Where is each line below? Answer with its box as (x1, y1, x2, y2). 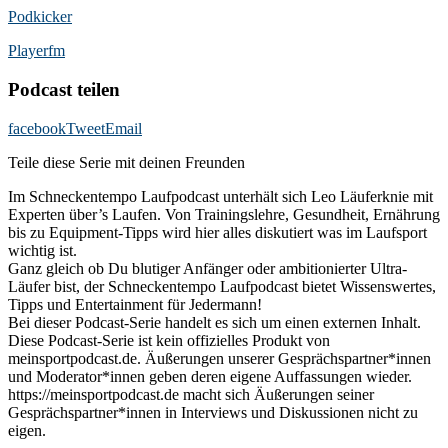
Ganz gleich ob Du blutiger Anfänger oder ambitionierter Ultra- (8, 259, 407, 277)
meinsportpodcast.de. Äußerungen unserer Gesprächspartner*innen (8, 349, 431, 367)
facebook (8, 119, 66, 137)
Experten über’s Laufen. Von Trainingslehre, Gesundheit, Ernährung (8, 205, 440, 223)
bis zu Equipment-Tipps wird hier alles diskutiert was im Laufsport (8, 223, 427, 241)
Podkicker (8, 8, 72, 26)
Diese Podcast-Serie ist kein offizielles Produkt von (8, 331, 330, 349)
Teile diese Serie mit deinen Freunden (8, 153, 245, 171)
